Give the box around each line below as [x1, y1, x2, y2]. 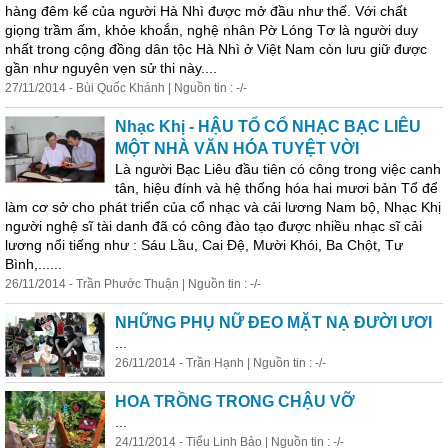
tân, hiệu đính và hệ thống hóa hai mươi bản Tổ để [115, 180, 438, 196]
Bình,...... [5, 256, 62, 272]
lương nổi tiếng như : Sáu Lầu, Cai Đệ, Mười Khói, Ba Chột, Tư [5, 237, 403, 253]
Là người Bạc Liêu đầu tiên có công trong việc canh [115, 161, 441, 177]
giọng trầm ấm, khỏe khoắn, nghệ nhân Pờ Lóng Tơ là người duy [5, 22, 418, 38]
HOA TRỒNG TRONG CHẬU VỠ [115, 393, 355, 410]
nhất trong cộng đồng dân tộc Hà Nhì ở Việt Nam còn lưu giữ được [5, 41, 427, 57]
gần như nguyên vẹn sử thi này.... [5, 60, 217, 76]
